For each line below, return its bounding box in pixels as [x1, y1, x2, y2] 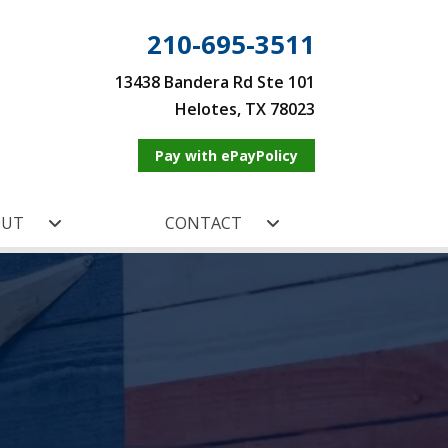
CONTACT [164, 212, 242, 234]
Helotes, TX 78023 [175, 98, 315, 120]
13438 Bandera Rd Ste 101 [115, 71, 315, 93]
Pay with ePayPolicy [155, 146, 298, 165]
